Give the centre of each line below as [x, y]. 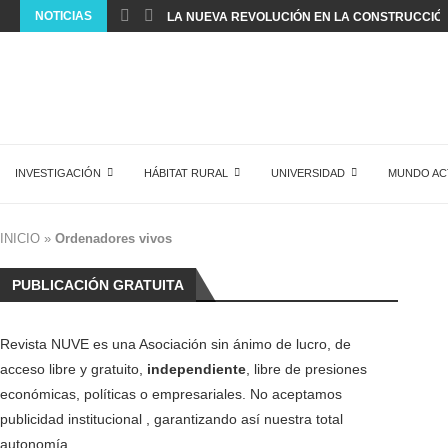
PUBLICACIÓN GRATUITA [98, 285]
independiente [196, 369]
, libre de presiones [306, 369]
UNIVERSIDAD [308, 173]
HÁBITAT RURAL [186, 173]
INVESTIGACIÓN [58, 173]
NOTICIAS [63, 16]
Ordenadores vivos [113, 238]
